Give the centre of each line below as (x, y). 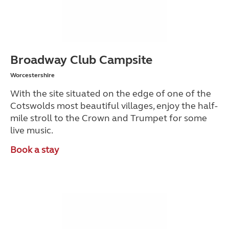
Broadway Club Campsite (81, 60)
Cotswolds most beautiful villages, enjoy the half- (114, 106)
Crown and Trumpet (124, 118)
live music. (32, 130)
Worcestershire (32, 75)
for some (187, 118)
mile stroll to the (46, 118)
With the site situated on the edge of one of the (111, 94)
